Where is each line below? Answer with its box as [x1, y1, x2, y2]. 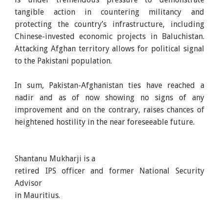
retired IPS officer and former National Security [15, 166, 204, 175]
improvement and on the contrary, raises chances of [15, 105, 204, 114]
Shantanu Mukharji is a [15, 153, 96, 163]
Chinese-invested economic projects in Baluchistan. [15, 31, 204, 41]
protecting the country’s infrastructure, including [15, 19, 204, 29]
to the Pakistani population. [15, 56, 112, 66]
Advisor [15, 178, 43, 188]
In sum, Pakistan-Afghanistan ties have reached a [15, 80, 204, 90]
